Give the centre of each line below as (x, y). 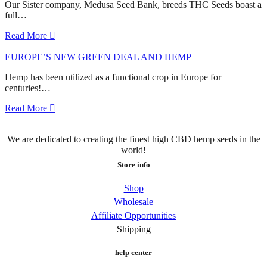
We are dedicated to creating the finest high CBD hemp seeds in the (133, 139)
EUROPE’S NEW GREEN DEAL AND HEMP (98, 57)
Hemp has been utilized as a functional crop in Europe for (113, 77)
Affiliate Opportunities (133, 216)
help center (133, 253)
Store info (133, 165)
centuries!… (28, 88)
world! (133, 150)
